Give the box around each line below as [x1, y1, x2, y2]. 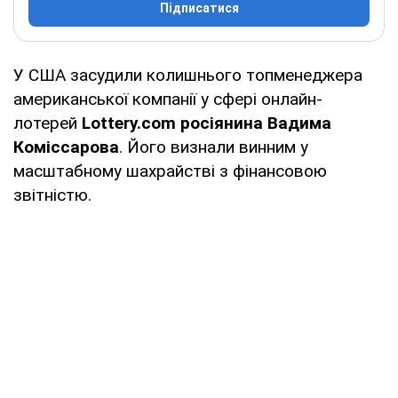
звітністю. [13, 184, 92, 205]
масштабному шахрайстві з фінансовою [13, 160, 327, 181]
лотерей [13, 112, 82, 133]
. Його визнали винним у [119, 136, 308, 157]
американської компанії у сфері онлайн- [13, 88, 322, 109]
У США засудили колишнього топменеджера [13, 64, 362, 85]
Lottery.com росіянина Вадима [82, 112, 331, 133]
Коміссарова [13, 136, 119, 157]
